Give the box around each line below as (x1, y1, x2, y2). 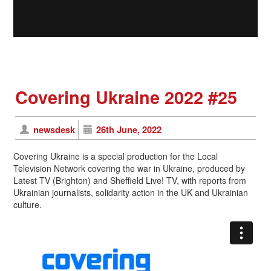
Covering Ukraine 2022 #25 (15, 84, 237, 109)
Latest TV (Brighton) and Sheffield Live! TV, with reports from (13, 174, 246, 186)
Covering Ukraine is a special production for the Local (13, 149, 218, 162)
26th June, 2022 (96, 122, 162, 136)
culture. (13, 198, 42, 211)
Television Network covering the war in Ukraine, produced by (13, 162, 245, 174)
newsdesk (33, 122, 75, 136)
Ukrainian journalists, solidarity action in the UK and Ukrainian (13, 186, 248, 198)
